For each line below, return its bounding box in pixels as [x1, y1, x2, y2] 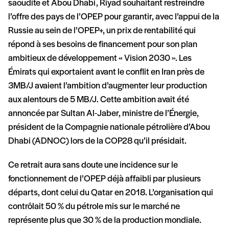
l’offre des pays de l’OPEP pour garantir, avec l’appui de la [8, 12, 219, 22]
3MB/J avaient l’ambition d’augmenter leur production [8, 81, 207, 91]
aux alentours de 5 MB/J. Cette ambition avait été [8, 95, 189, 105]
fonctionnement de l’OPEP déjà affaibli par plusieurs [8, 174, 201, 185]
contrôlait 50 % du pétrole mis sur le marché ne [8, 202, 180, 212]
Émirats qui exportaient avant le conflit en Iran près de [8, 67, 204, 78]
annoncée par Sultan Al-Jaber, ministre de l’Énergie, [8, 109, 199, 119]
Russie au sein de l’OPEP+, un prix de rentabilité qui [8, 26, 196, 36]
